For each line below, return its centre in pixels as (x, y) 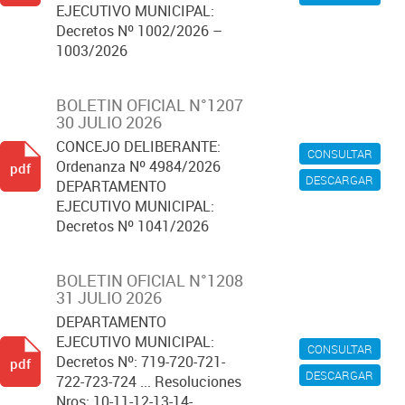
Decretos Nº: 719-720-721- (141, 362)
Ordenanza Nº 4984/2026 (138, 166)
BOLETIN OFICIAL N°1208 (150, 280)
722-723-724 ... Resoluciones (149, 381)
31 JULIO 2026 (109, 297)
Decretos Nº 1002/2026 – (139, 31)
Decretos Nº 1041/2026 (132, 226)
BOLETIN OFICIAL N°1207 (150, 105)
